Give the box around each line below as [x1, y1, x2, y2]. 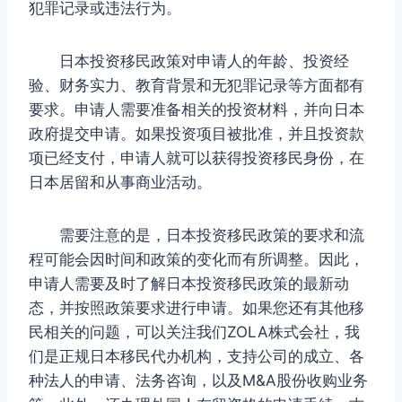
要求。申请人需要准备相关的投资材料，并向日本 [29, 100, 364, 118]
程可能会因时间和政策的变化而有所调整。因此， [29, 249, 364, 268]
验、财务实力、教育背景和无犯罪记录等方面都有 [29, 75, 364, 94]
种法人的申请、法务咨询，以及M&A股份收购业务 [29, 371, 368, 389]
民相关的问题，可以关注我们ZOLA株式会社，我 [29, 322, 360, 341]
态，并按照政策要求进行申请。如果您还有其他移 [29, 298, 364, 317]
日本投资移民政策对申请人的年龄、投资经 [29, 51, 349, 70]
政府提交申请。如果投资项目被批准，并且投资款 [29, 124, 364, 143]
